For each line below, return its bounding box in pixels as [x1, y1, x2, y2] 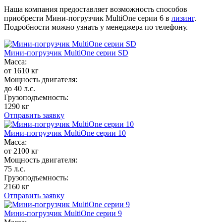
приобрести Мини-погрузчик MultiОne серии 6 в [4, 13, 171, 22]
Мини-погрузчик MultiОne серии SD [4, 48, 128, 57]
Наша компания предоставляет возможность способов [4, 4, 187, 13]
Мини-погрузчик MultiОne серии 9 [4, 209, 122, 218]
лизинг [171, 13, 194, 22]
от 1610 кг [4, 66, 39, 75]
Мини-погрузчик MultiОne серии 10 [4, 128, 126, 137]
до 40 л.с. [4, 84, 35, 93]
